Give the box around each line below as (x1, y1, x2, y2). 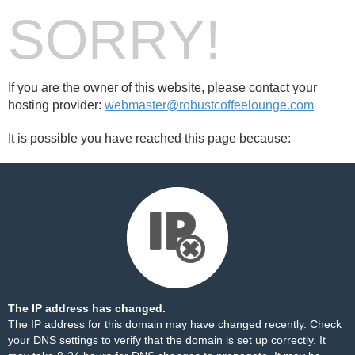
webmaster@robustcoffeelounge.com (105, 98, 314, 112)
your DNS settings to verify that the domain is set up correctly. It (8, 334, 326, 346)
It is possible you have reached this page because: (8, 132, 291, 145)
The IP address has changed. (8, 302, 166, 315)
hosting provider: (8, 98, 105, 112)
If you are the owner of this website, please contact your (8, 81, 317, 94)
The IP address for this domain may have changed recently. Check (8, 318, 342, 330)
